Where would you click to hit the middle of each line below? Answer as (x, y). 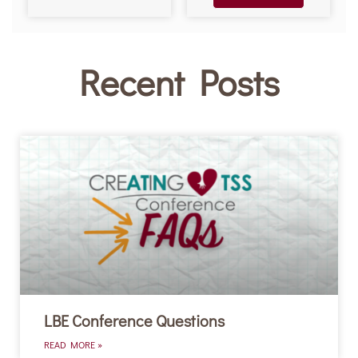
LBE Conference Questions (134, 321)
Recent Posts (179, 82)
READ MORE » (73, 345)
